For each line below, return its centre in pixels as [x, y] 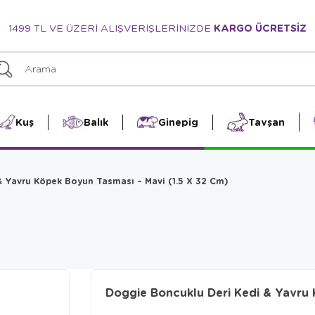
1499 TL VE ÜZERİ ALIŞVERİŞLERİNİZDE [111, 27]
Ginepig [178, 122]
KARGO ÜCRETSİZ [260, 28]
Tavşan [266, 122]
